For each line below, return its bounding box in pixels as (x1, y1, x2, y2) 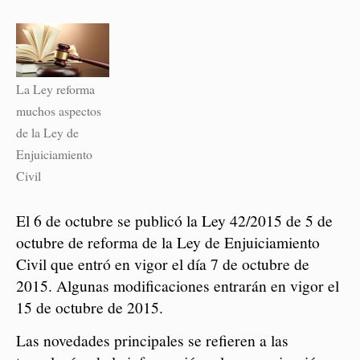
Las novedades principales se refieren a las (16, 329, 289, 350)
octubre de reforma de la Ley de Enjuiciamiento (16, 231, 321, 252)
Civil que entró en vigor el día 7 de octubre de (16, 252, 310, 274)
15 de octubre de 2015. (16, 296, 164, 317)
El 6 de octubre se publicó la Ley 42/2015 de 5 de (16, 209, 333, 231)
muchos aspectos (16, 102, 102, 120)
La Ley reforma (16, 80, 96, 98)
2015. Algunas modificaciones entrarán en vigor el (16, 274, 340, 296)
